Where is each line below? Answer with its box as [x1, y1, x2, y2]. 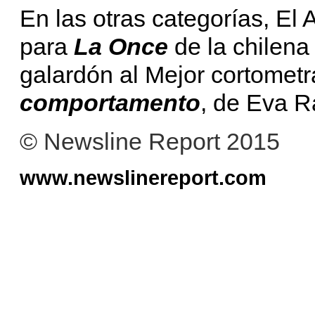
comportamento [20, 89, 200, 116]
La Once [74, 32, 168, 60]
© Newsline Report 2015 [20, 127, 280, 155]
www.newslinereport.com [20, 165, 266, 189]
